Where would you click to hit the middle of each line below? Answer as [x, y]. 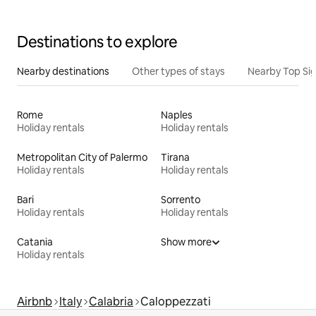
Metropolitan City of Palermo [82, 158]
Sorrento [181, 200]
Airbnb [35, 302]
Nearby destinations [63, 72]
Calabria [111, 302]
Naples [177, 115]
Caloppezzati [176, 302]
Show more [186, 242]
